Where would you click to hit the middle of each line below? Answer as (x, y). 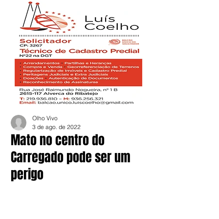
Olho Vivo (45, 118)
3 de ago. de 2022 (56, 127)
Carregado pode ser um (71, 157)
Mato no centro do (58, 140)
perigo (27, 174)
